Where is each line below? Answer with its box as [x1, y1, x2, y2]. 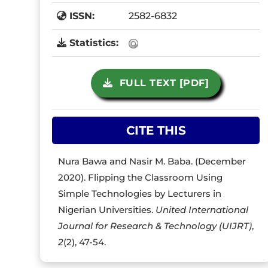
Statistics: [66, 37, 119, 48]
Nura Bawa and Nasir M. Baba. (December [58, 156, 246, 167]
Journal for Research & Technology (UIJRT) [58, 220, 252, 232]
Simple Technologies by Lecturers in [58, 188, 222, 199]
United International [156, 204, 249, 215]
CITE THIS [126, 123, 186, 138]
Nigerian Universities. [58, 204, 156, 215]
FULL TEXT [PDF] [112, 77, 209, 89]
